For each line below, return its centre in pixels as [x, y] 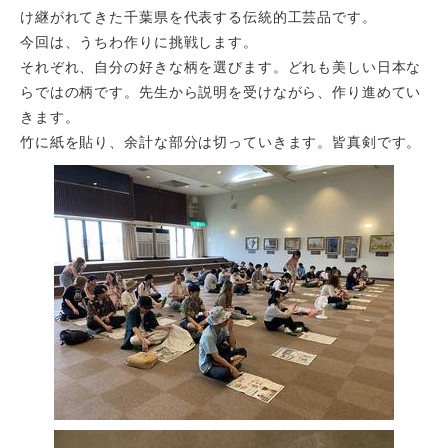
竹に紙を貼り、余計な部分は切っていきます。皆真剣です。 [221, 142]
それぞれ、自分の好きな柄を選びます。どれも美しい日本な [221, 67]
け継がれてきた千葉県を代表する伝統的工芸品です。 [198, 17]
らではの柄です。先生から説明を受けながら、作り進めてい [221, 92]
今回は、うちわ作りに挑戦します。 [139, 42]
